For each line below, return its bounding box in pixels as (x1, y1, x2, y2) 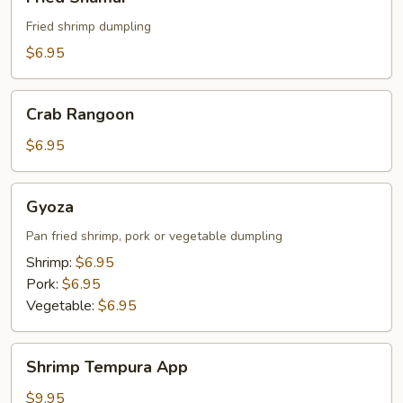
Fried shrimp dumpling (26, 18, 151, 35)
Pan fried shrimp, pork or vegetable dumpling (26, 228, 282, 245)
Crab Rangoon (26, 103, 134, 125)
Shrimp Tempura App (26, 356, 188, 378)
